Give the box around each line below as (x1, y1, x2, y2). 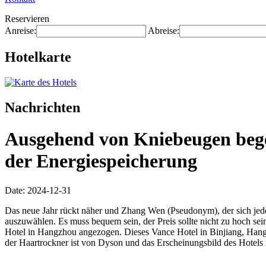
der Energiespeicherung (5, 150, 197, 172)
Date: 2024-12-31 (5, 185, 71, 195)
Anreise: (5, 26, 36, 36)
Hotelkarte (5, 49, 71, 65)
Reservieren (5, 14, 49, 24)
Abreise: (148, 26, 179, 36)
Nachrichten (5, 99, 80, 115)
